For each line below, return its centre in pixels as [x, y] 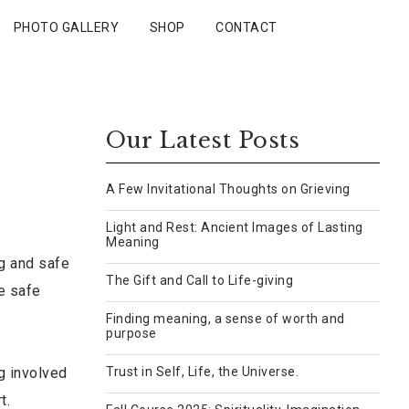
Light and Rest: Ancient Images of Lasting [235, 227]
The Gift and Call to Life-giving [199, 280]
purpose [131, 333]
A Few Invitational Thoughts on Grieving [228, 189]
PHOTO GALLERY [66, 27]
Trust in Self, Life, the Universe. [202, 372]
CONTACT [246, 27]
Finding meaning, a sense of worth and [225, 319]
